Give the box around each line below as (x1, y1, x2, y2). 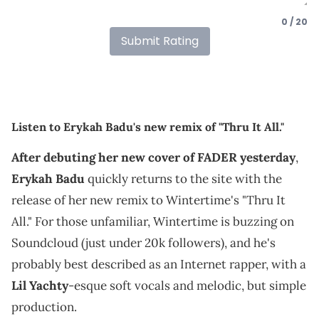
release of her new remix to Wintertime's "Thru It (11, 192, 286, 208)
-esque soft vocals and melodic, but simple (68, 277, 306, 293)
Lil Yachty (11, 277, 68, 293)
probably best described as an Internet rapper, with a (11, 256, 306, 272)
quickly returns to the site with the (85, 170, 282, 187)
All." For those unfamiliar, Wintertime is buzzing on (11, 213, 294, 229)
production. (11, 298, 80, 315)
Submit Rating (120, 32, 199, 49)
